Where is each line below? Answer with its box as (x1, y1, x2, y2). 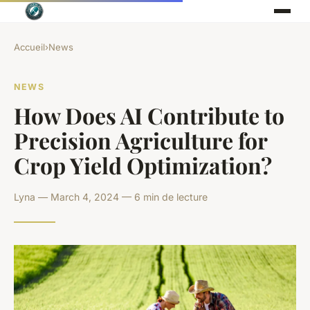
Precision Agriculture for (14, 125, 267, 155)
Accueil (14, 42, 45, 53)
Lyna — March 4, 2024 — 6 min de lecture (14, 190, 208, 203)
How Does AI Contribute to (14, 100, 284, 130)
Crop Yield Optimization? (14, 149, 272, 180)
